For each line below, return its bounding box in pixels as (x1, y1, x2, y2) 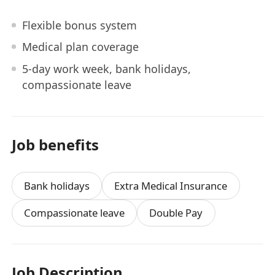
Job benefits (12, 134, 99, 155)
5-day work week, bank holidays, (21, 61, 191, 76)
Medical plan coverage (21, 39, 139, 55)
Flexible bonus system (21, 17, 137, 33)
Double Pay (149, 206, 203, 220)
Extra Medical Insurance (114, 178, 228, 193)
